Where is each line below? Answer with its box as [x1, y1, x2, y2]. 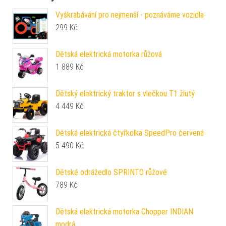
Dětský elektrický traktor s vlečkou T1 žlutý [55, 88, 195, 98]
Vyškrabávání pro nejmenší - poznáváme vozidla [55, 10, 204, 20]
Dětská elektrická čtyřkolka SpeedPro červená [55, 128, 204, 138]
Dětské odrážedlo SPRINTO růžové [55, 167, 167, 177]
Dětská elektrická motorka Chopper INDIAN [55, 206, 193, 216]
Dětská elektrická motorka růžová [55, 49, 162, 59]
